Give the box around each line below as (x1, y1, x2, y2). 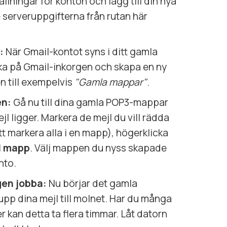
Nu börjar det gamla (47, 176, 137, 190)
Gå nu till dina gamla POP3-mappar (11, 95, 168, 109)
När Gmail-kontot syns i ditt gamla (4, 45, 158, 58)
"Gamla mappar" (74, 75, 147, 89)
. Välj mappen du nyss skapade (30, 141, 167, 155)
